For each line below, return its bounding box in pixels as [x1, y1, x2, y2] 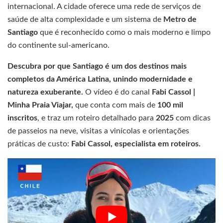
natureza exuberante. [7, 88, 83, 97]
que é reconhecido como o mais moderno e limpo [38, 28, 211, 37]
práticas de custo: [7, 140, 71, 148]
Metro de [163, 15, 197, 24]
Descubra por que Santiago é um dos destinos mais [7, 62, 187, 71]
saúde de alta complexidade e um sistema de [7, 15, 163, 24]
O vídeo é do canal [83, 88, 152, 97]
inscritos [7, 114, 37, 122]
